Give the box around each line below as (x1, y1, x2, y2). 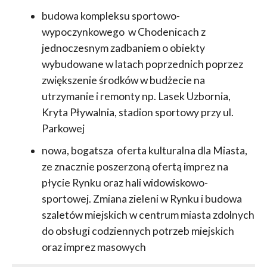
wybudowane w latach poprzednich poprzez (41, 57, 243, 70)
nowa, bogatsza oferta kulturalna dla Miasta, (41, 144, 247, 157)
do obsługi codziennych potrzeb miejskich (41, 224, 234, 237)
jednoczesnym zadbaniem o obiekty (41, 41, 205, 54)
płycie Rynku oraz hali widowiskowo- (41, 176, 208, 189)
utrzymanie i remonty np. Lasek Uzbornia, (41, 89, 231, 103)
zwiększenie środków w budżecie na (41, 73, 205, 86)
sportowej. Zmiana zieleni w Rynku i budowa (41, 192, 242, 205)
